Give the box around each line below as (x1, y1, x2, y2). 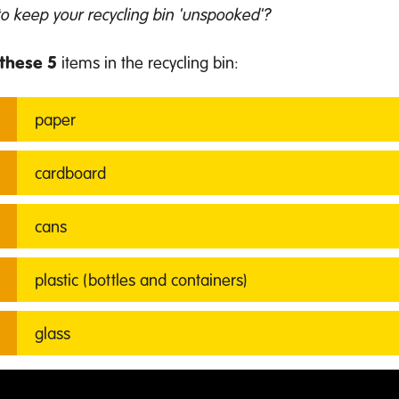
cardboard (35, 161, 106, 184)
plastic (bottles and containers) (35, 268, 252, 291)
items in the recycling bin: (57, 51, 239, 74)
